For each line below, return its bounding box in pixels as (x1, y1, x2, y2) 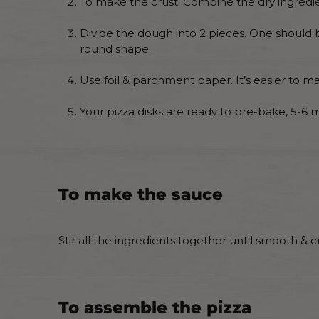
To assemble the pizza (58, 297, 251, 318)
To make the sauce (58, 184, 223, 204)
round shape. (80, 42, 151, 56)
